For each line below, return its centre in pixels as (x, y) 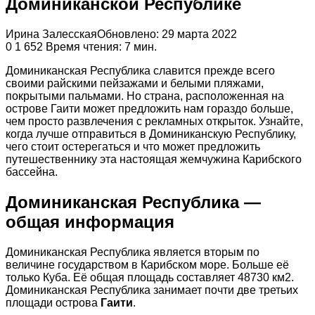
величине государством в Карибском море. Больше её (147, 265)
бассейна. (32, 172)
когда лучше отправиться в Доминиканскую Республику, (151, 134)
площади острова (53, 303)
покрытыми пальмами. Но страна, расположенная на (145, 96)
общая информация (90, 222)
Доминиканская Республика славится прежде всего (140, 71)
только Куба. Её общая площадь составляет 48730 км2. (150, 278)
